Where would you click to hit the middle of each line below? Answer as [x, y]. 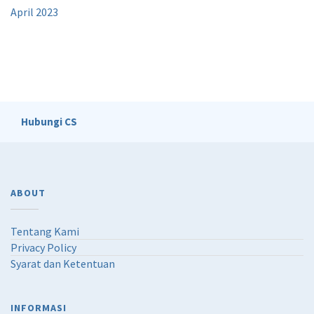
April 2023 [34, 12]
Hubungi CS [49, 121]
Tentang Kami [45, 231]
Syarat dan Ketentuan [63, 263]
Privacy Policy [43, 247]
